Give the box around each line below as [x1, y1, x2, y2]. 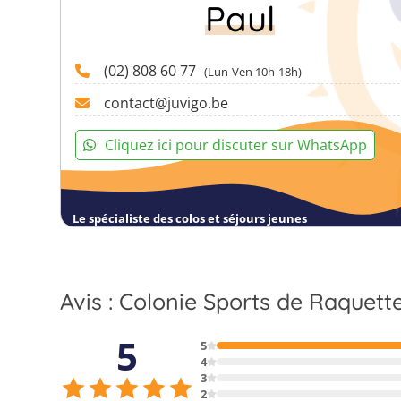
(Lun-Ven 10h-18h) [204, 63, 303, 80]
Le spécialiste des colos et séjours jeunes [73, 210, 308, 226]
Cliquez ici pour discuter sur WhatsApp [105, 135, 368, 156]
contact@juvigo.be [104, 92, 229, 113]
